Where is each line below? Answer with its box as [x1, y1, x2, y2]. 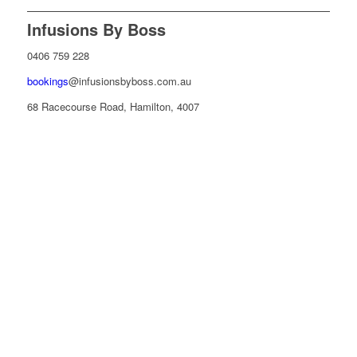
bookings [26, 73, 69, 88]
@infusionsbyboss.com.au [68, 73, 191, 88]
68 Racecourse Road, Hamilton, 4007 [26, 98, 199, 114]
